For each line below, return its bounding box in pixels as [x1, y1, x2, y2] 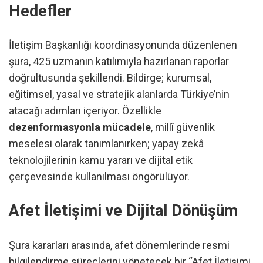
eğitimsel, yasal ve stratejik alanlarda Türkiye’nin [9, 87, 230, 100]
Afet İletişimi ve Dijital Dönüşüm [9, 201, 238, 221]
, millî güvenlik [151, 120, 215, 133]
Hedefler [9, 1, 72, 21]
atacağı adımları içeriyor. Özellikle [9, 104, 161, 117]
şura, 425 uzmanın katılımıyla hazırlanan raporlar [9, 55, 229, 68]
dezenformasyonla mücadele [9, 120, 151, 133]
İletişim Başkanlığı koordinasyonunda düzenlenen [9, 38, 237, 51]
